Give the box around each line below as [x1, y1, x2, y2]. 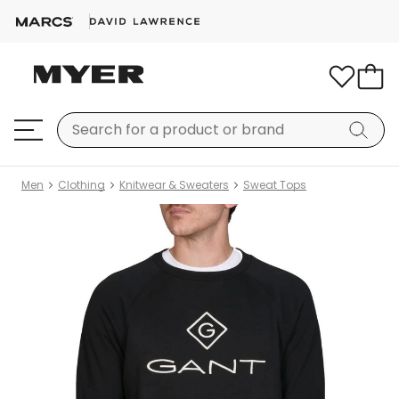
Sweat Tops [243, 177, 306, 192]
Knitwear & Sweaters [119, 177, 229, 192]
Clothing [58, 177, 105, 192]
